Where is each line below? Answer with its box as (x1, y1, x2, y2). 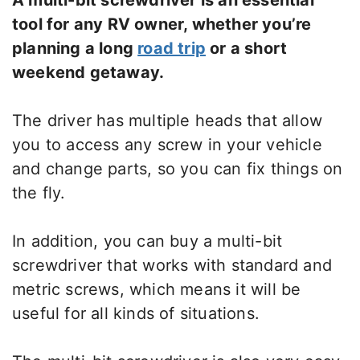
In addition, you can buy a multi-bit (12, 231, 283, 252)
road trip (137, 39, 207, 59)
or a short (206, 39, 288, 59)
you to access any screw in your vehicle (12, 135, 322, 155)
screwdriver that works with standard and (12, 256, 333, 276)
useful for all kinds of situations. (12, 304, 260, 324)
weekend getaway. (12, 63, 165, 83)
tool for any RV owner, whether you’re (12, 14, 312, 35)
